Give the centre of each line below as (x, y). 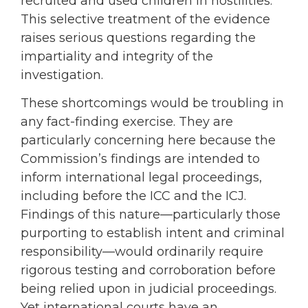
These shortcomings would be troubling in (152, 103)
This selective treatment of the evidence (145, 19)
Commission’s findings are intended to (140, 159)
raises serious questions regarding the (138, 37)
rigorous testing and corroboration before (148, 271)
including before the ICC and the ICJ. (133, 196)
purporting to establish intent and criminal (153, 233)
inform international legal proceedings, (141, 178)
